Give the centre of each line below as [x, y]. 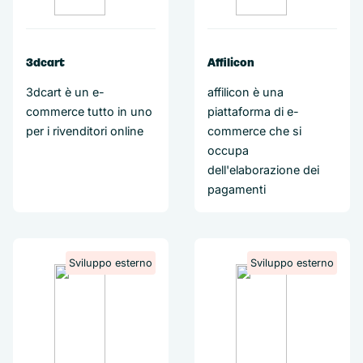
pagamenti [237, 189]
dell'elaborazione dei [263, 170]
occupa [228, 150]
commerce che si [254, 131]
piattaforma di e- [253, 111]
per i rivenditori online [85, 131]
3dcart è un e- [65, 92]
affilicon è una [246, 92]
